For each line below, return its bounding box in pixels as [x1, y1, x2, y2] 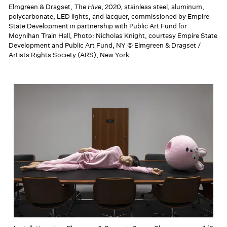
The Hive [74, 2, 102, 11]
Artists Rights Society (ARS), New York [9, 50, 130, 59]
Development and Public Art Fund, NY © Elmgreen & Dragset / [9, 41, 202, 50]
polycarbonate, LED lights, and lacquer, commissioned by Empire [9, 12, 210, 21]
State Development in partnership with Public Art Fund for [9, 21, 187, 30]
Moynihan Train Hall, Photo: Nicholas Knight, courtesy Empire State [9, 31, 218, 40]
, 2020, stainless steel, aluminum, [101, 2, 205, 11]
